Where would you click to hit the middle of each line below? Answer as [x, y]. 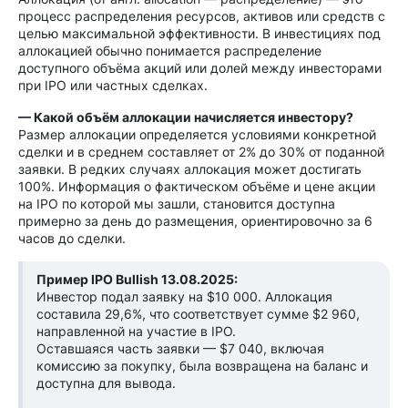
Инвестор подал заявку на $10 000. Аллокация [184, 296]
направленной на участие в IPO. [136, 331]
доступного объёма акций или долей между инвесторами [200, 68]
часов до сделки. [72, 238]
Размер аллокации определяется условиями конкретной [197, 134]
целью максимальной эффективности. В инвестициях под [199, 33]
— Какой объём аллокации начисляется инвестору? [186, 117]
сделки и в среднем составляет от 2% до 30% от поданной [201, 152]
